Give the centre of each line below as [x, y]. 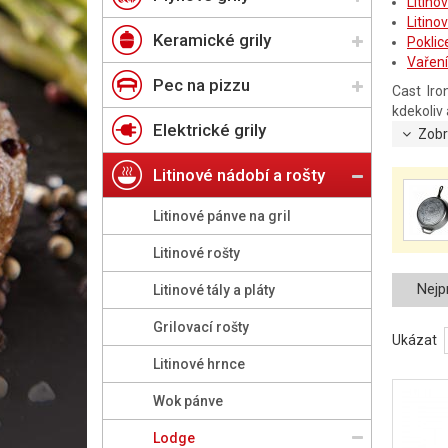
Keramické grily [212, 40]
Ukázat [414, 340]
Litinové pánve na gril [222, 216]
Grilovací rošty [201, 327]
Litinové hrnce [199, 364]
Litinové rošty [196, 253]
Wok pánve [188, 401]
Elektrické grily [209, 130]
